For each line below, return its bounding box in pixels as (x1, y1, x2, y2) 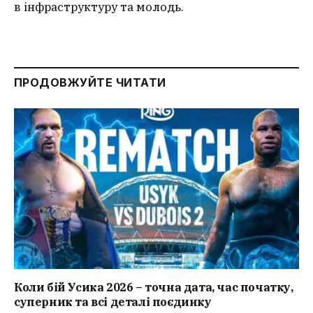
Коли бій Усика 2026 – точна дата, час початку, (14, 279, 293, 294)
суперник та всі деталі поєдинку (14, 294, 212, 309)
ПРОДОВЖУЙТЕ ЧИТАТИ (14, 75, 166, 90)
